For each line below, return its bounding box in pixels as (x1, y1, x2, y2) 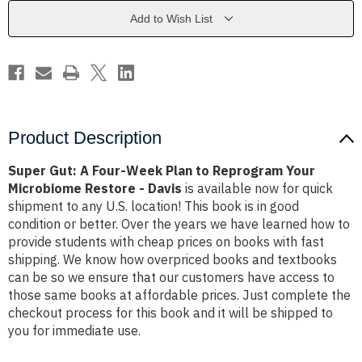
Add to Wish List (129, 12, 213, 26)
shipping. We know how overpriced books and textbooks (8, 251, 337, 268)
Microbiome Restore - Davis (8, 180, 182, 197)
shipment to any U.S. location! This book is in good (8, 198, 299, 215)
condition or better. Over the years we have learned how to (8, 216, 350, 233)
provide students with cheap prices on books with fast (8, 234, 324, 250)
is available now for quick (182, 180, 333, 197)
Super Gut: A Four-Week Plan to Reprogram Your (8, 162, 315, 179)
